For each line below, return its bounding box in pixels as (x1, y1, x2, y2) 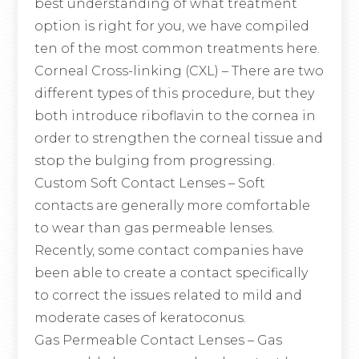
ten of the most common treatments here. (34, 41, 320, 57)
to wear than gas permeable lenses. (34, 220, 274, 236)
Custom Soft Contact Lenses (34, 175, 225, 192)
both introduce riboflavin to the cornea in (34, 108, 316, 124)
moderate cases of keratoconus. (34, 310, 246, 326)
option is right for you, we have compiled (34, 18, 309, 34)
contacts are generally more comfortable (34, 198, 310, 214)
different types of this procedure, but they (34, 86, 314, 102)
